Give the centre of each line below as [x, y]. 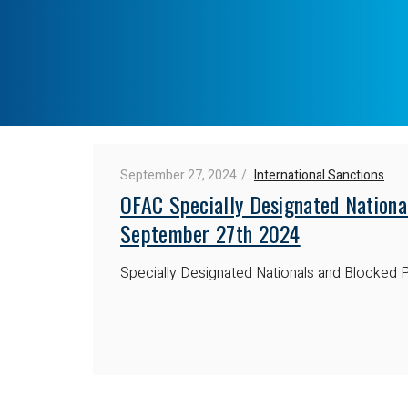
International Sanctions [319, 175]
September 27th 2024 [210, 233]
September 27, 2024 [178, 175]
